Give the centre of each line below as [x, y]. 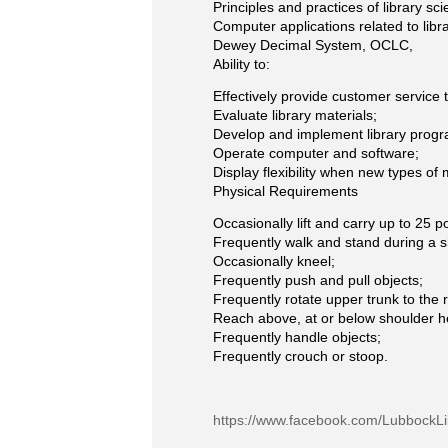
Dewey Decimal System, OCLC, [313, 45]
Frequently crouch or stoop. [300, 356]
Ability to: [241, 64]
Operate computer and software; [316, 153]
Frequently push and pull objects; [318, 280]
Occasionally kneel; [274, 261]
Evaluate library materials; [295, 115]
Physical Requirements [285, 191]
